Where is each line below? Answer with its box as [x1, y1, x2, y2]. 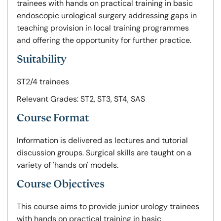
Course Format [17, 112, 89, 124]
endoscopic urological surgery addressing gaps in [17, 10, 197, 21]
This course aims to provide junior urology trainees [17, 201, 199, 212]
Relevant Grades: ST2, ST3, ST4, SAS [17, 94, 145, 105]
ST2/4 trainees [17, 76, 69, 87]
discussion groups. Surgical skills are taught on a [17, 147, 191, 158]
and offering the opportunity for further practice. [17, 35, 191, 46]
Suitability [17, 53, 67, 66]
